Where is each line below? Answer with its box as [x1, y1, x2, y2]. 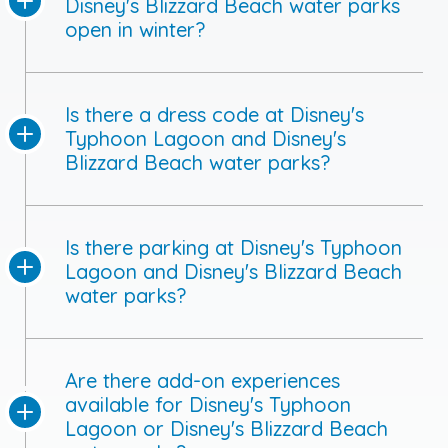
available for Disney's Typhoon [65, 392, 351, 418]
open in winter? [65, 17, 205, 43]
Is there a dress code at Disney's [65, 102, 364, 128]
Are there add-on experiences [65, 368, 340, 394]
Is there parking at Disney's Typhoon [65, 235, 402, 261]
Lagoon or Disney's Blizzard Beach [65, 416, 388, 442]
